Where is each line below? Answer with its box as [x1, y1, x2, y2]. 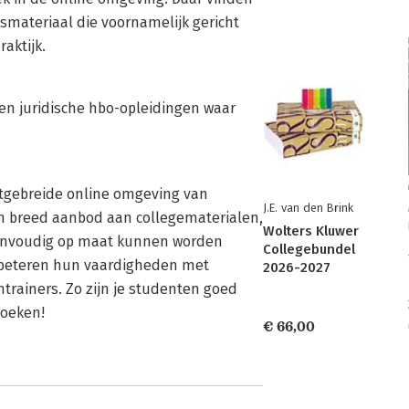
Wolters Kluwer [263, 223, 359, 239]
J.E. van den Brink [263, 201, 353, 215]
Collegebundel [263, 241, 355, 257]
